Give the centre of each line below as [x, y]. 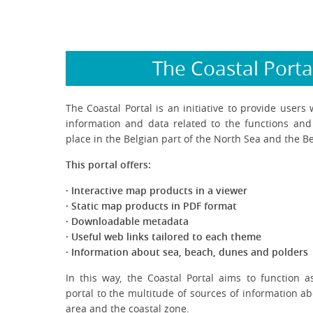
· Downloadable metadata [127, 221]
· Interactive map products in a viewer [156, 190]
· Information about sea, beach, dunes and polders [187, 252]
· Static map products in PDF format [151, 205]
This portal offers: [108, 164]
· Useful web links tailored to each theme [163, 236]
